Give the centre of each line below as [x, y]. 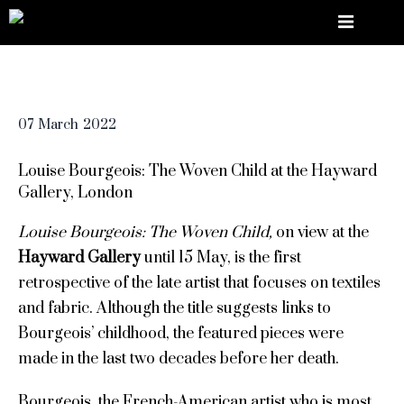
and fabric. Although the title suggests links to [174, 309]
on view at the [322, 233]
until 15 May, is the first [220, 258]
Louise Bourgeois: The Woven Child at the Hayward [197, 172]
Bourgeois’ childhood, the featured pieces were [180, 334]
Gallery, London [75, 193]
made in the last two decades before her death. [178, 359]
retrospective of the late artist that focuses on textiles [199, 284]
